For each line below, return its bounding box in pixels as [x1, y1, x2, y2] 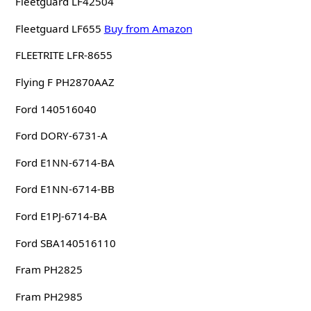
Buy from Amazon [103, 21, 192, 35]
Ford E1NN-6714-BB [15, 182, 115, 196]
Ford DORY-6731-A [15, 128, 108, 143]
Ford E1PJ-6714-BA [15, 208, 107, 223]
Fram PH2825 [15, 262, 83, 277]
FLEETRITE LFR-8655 [15, 48, 112, 62]
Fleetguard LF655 [15, 21, 101, 35]
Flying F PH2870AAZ [15, 75, 115, 90]
